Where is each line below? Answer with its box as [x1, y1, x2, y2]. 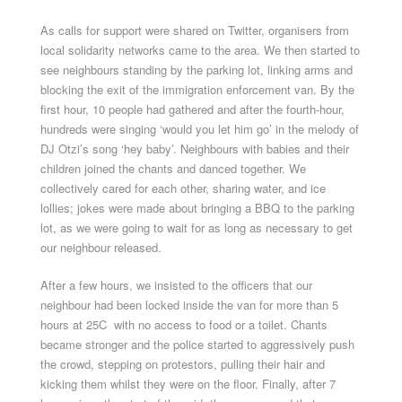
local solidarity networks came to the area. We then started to [40, 41, 360, 58]
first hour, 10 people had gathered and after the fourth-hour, [40, 100, 345, 118]
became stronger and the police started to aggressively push [40, 336, 354, 353]
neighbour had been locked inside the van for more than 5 [40, 296, 338, 313]
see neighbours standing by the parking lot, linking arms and [40, 61, 353, 78]
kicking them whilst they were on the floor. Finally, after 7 [40, 375, 336, 392]
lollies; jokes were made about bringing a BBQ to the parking [40, 199, 354, 216]
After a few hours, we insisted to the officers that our [40, 276, 312, 293]
